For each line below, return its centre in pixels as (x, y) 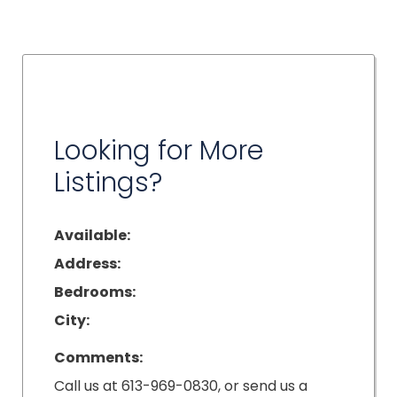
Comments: (98, 358)
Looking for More (159, 151)
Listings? (108, 183)
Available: (92, 235)
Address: (87, 264)
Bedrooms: (95, 292)
